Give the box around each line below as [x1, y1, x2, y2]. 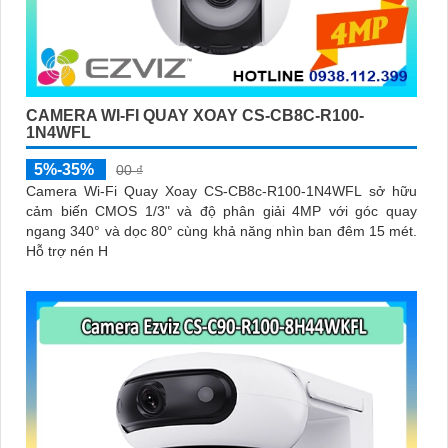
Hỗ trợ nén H [26, 243, 108, 260]
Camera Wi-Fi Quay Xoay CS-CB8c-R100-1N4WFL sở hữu [26, 183, 417, 200]
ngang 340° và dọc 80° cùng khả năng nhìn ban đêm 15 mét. [26, 223, 417, 240]
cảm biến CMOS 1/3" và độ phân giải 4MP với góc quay [26, 203, 417, 220]
